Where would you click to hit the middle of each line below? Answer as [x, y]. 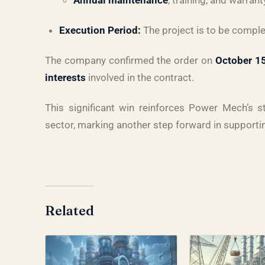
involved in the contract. [140, 77]
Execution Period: [100, 30]
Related [70, 211]
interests [65, 77]
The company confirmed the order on [130, 60]
